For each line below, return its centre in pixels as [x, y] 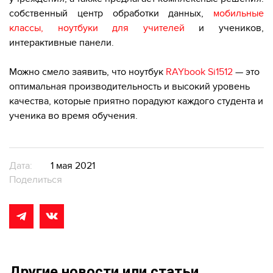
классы [25, 28]
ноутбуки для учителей [121, 28]
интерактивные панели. [62, 43]
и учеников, [224, 28]
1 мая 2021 [73, 166]
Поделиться [36, 180]
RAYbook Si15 [195, 72]
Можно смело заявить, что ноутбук [86, 72]
